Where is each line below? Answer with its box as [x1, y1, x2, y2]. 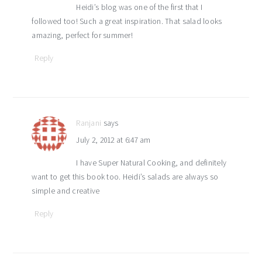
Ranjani [76, 118, 102, 128]
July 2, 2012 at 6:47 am [76, 135, 151, 145]
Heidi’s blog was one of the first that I [76, 2, 203, 12]
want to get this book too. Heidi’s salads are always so [32, 172, 219, 182]
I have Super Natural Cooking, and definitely [76, 158, 227, 168]
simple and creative [32, 186, 100, 196]
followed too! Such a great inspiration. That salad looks [32, 16, 222, 26]
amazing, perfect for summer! [32, 30, 133, 40]
